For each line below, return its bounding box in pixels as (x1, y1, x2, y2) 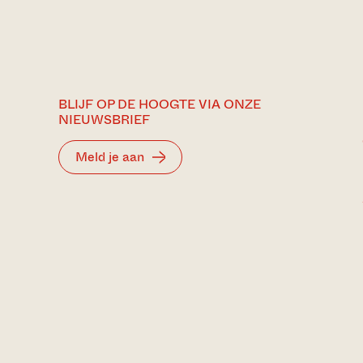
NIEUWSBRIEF (58, 110, 150, 129)
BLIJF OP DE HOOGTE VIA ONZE (58, 95, 261, 113)
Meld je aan (75, 147, 144, 166)
